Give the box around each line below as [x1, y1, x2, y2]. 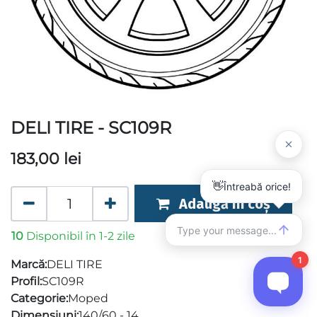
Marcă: [11, 258, 47, 272]
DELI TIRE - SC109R [11, 117, 171, 139]
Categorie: [11, 292, 68, 306]
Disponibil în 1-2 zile [26, 229, 135, 243]
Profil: [11, 275, 42, 289]
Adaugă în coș [178, 195, 270, 212]
